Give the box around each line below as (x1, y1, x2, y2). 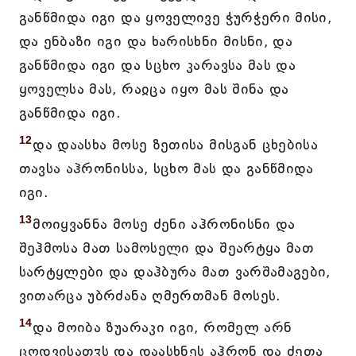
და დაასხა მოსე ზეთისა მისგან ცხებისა (33, 136, 319, 153)
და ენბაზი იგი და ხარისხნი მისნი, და (18, 33, 293, 50)
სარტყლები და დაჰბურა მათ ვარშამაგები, (18, 263, 331, 281)
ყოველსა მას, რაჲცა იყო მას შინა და (18, 80, 289, 98)
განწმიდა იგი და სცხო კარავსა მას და (18, 56, 296, 74)
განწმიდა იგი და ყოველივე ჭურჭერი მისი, (18, 9, 332, 26)
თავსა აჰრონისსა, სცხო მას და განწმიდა (18, 160, 314, 177)
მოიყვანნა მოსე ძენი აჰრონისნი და (33, 215, 296, 233)
